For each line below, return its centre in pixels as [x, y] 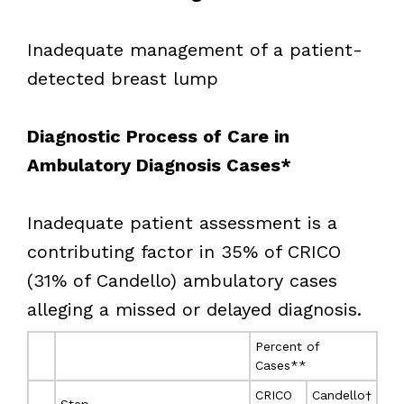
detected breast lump [122, 78]
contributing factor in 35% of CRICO [184, 251]
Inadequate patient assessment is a [182, 222]
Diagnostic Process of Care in [158, 136]
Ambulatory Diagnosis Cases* [159, 165]
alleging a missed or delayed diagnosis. [194, 309]
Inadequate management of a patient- [194, 49]
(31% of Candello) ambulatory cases [182, 280]
